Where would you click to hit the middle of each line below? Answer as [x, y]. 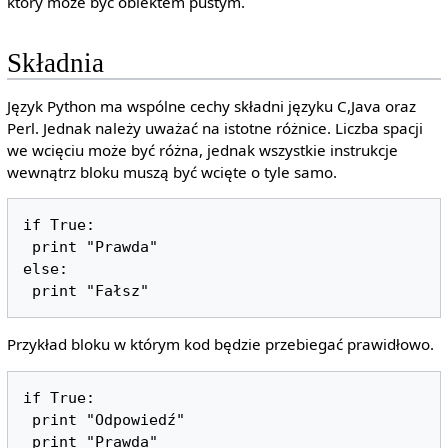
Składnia [55, 62]
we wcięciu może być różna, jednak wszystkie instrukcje [202, 149]
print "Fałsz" [91, 291]
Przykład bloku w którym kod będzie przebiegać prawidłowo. [220, 344]
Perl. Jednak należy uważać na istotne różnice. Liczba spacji [214, 127]
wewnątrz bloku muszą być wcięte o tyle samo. [171, 171]
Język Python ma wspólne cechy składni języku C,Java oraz [211, 105]
